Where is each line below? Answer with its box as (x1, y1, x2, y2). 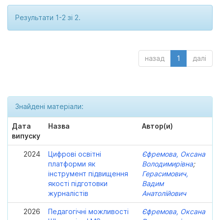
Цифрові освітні (48, 150, 101, 158)
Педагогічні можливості (48, 207, 129, 216)
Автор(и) (142, 122, 173, 130)
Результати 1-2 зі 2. (15, 13, 81, 22)
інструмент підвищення (48, 169, 128, 178)
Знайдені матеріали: (15, 102, 83, 110)
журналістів (48, 189, 88, 197)
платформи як (48, 160, 95, 168)
